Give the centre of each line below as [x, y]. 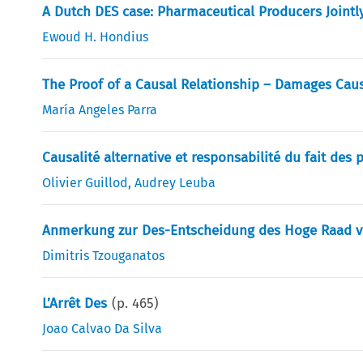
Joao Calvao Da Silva [102, 328]
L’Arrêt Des [75, 303]
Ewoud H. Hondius [96, 36]
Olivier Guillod [85, 182]
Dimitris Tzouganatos [104, 255]
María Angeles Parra [100, 109]
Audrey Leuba [175, 182]
